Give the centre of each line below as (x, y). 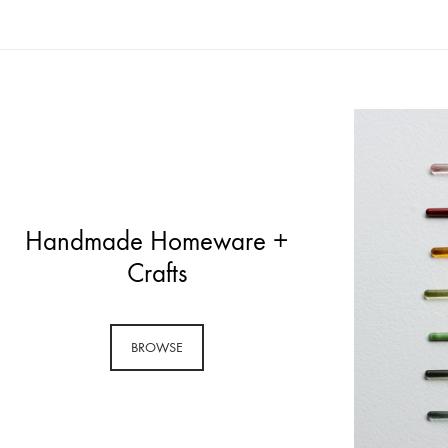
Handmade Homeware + (157, 240)
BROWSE (156, 347)
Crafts (156, 272)
